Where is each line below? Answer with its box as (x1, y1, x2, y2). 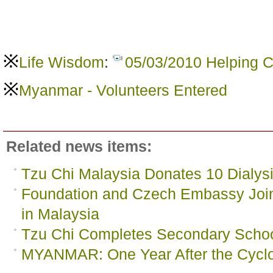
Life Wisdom (19, 54, 104, 71)
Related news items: (6, 138, 152, 155)
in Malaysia (21, 205, 99, 222)
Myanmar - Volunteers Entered (19, 82, 227, 99)
